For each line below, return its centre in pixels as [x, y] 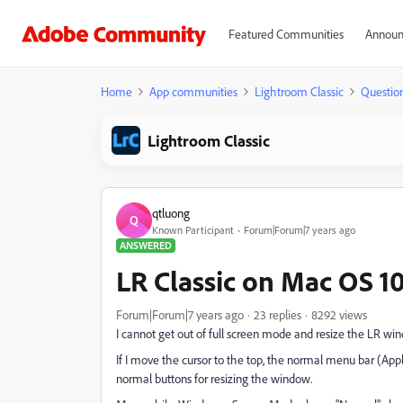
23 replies [278, 314]
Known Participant [193, 229]
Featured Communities [286, 34]
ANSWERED [146, 245]
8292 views [339, 314]
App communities [193, 91]
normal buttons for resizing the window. [214, 378]
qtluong [171, 212]
